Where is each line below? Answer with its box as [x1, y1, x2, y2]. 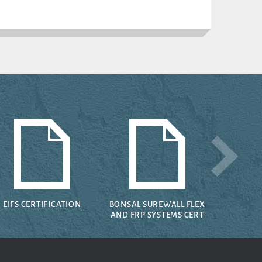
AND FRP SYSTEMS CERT [110, 209, 204, 220]
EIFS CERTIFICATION [2, 199, 81, 210]
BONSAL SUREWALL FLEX [109, 199, 205, 210]
